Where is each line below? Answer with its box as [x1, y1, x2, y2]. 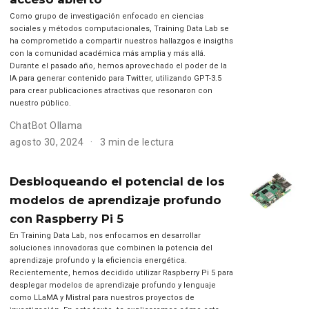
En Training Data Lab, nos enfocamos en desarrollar [9, 231, 201, 241]
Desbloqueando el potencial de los [9, 175, 225, 189]
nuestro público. [9, 98, 71, 108]
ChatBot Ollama [9, 119, 83, 131]
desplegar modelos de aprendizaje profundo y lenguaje [9, 281, 216, 290]
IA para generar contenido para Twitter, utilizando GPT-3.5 [9, 73, 221, 83]
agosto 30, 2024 [9, 136, 86, 148]
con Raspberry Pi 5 [9, 212, 123, 226]
